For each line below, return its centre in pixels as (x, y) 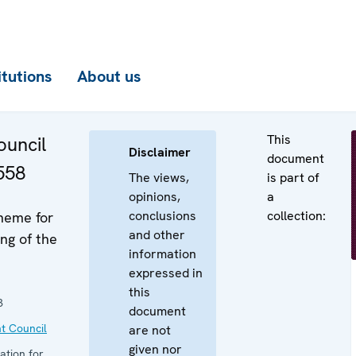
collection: (296, 216)
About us (109, 76)
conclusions (163, 216)
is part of (293, 178)
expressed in (166, 273)
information (163, 254)
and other (157, 235)
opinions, (155, 197)
